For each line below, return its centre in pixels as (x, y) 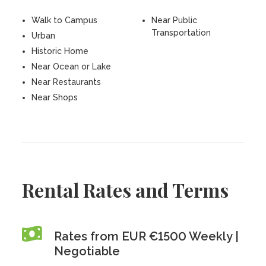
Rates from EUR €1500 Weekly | (147, 236)
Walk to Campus (65, 20)
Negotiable (87, 251)
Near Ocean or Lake (72, 66)
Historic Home (60, 51)
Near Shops (55, 97)
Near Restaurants (66, 82)
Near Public (174, 20)
